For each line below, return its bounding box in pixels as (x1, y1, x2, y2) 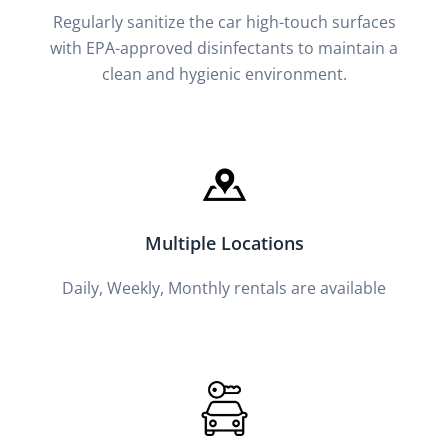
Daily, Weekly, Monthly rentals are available (62, 276, 386, 299)
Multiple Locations (144, 230, 304, 255)
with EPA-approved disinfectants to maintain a (50, 36, 398, 59)
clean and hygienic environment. (101, 62, 347, 85)
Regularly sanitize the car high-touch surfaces (52, 10, 396, 33)
